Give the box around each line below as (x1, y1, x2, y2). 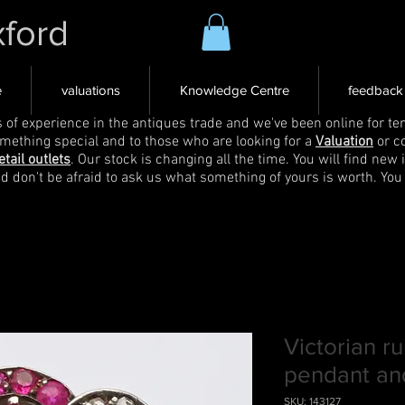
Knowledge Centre (179, 81, 289, 98)
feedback (348, 81, 403, 98)
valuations (61, 81, 120, 98)
